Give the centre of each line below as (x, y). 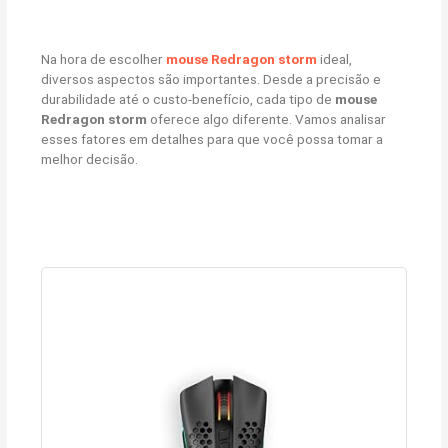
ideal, (335, 59)
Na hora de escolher (104, 59)
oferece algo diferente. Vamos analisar (267, 119)
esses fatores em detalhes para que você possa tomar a (212, 139)
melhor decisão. (90, 159)
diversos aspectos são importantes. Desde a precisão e (211, 79)
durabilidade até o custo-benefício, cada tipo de (188, 99)
